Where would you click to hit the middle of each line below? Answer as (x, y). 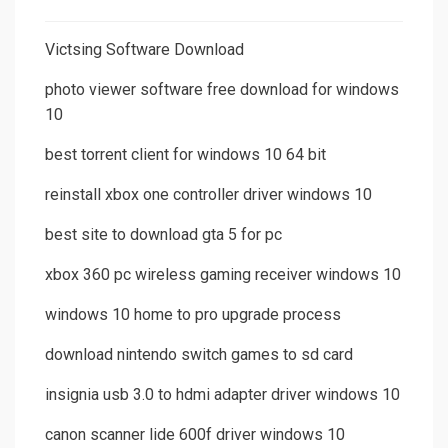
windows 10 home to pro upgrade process (193, 315)
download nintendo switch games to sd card (199, 355)
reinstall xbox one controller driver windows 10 (208, 195)
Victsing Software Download (144, 50)
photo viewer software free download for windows (222, 90)
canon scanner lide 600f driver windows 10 (195, 435)
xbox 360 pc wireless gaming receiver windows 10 (223, 275)
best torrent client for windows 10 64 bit (185, 155)
